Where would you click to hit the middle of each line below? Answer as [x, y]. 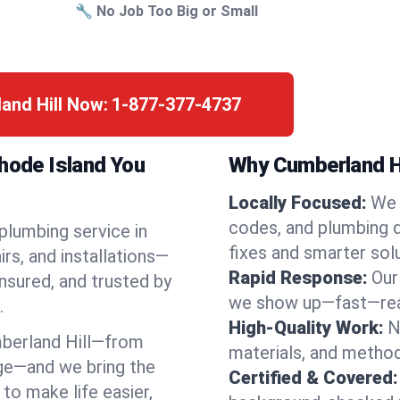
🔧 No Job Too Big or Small [167, 11]
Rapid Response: [298, 278]
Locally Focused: [298, 203]
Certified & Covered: [313, 378]
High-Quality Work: [306, 328]
